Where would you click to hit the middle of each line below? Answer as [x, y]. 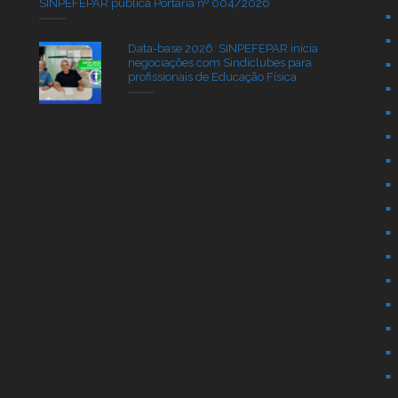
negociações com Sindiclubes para [219, 62]
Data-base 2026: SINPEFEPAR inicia [223, 48]
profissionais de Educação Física [212, 76]
